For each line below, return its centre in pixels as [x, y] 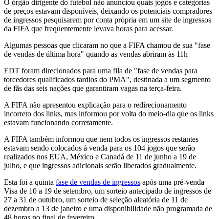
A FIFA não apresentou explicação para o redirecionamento [95, 105]
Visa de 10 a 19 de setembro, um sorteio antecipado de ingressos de [108, 191]
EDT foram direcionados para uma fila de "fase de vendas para [101, 70]
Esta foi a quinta [30, 182]
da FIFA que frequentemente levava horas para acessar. [88, 28]
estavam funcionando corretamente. [58, 122]
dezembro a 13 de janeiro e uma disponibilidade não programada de [108, 208]
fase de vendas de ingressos [98, 182]
